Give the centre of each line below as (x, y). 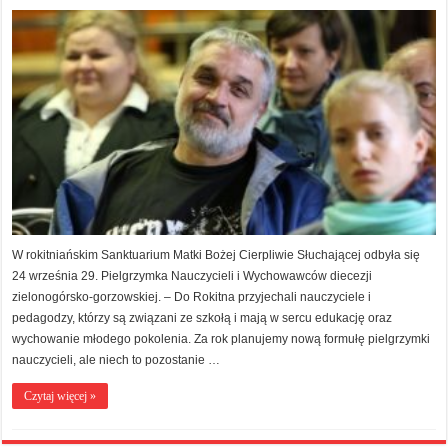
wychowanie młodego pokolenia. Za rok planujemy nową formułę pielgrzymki (221, 339)
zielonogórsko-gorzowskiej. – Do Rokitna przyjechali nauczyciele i (192, 297)
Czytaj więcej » (60, 396)
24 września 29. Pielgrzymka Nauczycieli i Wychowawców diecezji (192, 276)
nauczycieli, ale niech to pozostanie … (116, 360)
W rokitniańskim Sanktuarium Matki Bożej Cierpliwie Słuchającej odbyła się (216, 255)
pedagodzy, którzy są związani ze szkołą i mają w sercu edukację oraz (202, 318)
